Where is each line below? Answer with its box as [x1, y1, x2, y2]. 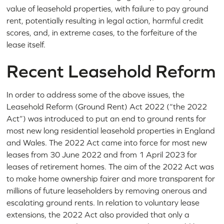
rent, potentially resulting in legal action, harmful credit [6, 15, 204, 25]
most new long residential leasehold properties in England [6, 125, 215, 135]
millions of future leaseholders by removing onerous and [6, 185, 207, 195]
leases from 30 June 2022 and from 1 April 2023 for [6, 149, 197, 159]
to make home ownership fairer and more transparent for [6, 173, 215, 183]
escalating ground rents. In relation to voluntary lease [6, 197, 200, 207]
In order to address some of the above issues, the [6, 89, 185, 99]
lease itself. [6, 39, 46, 49]
